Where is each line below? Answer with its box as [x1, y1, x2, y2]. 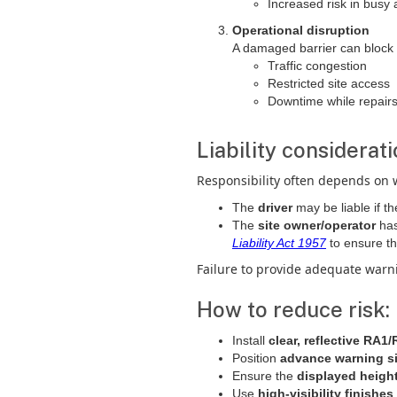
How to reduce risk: [197, 297, 390, 322]
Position [232, 351, 280, 365]
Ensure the [232, 369, 297, 383]
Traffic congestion [268, 58, 367, 73]
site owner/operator [258, 218, 376, 232]
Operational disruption [232, 23, 370, 37]
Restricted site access [268, 76, 390, 90]
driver [258, 200, 292, 214]
